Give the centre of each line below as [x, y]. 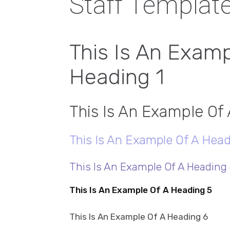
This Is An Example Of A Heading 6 [138, 216]
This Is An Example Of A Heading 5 [140, 190]
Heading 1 [117, 77]
